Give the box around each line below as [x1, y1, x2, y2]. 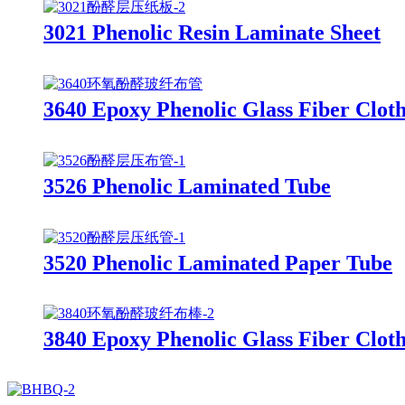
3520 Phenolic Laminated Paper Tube [43, 250, 392, 275]
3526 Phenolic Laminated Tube [43, 174, 331, 198]
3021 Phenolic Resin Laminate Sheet [43, 20, 381, 44]
